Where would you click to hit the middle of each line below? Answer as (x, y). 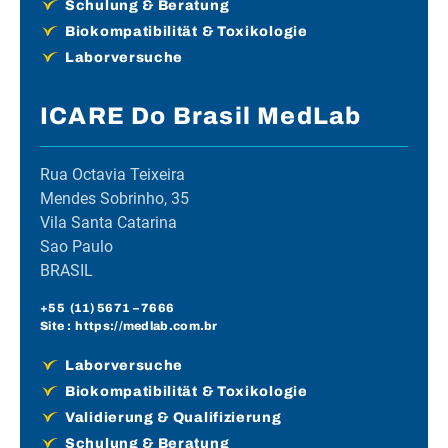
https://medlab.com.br (146, 325)
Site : (58, 325)
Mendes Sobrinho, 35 (114, 198)
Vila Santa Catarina (108, 222)
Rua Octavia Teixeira (112, 174)
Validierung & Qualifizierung (173, 417)
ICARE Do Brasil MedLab (201, 115)
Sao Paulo (76, 246)
